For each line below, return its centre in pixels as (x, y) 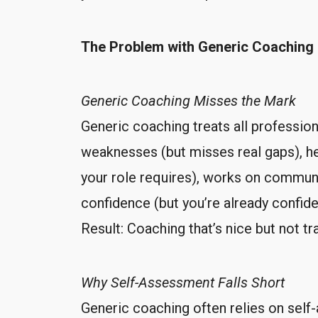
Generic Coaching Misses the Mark (188, 100)
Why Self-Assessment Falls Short (183, 282)
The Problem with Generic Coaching (197, 46)
